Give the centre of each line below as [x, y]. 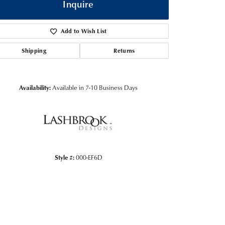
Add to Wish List [84, 31]
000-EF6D [89, 157]
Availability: [35, 88]
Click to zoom [134, 154]
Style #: [64, 157]
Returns [124, 51]
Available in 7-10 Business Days [95, 88]
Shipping [34, 51]
